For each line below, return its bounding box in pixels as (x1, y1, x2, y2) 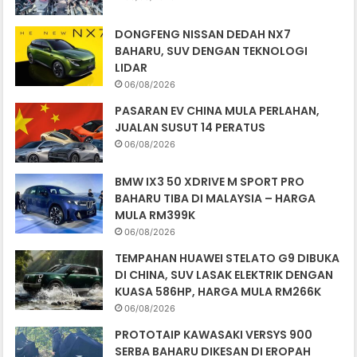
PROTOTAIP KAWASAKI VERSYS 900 (115, 327, 313, 343)
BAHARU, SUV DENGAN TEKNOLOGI (115, 43, 308, 60)
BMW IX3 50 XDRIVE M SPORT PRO (115, 174, 305, 190)
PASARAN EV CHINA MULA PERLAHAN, (115, 103, 320, 120)
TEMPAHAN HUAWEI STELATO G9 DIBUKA (115, 250, 340, 267)
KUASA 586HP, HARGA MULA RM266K (115, 284, 322, 300)
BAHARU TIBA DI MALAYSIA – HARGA (115, 190, 316, 207)
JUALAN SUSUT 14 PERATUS (115, 120, 266, 136)
